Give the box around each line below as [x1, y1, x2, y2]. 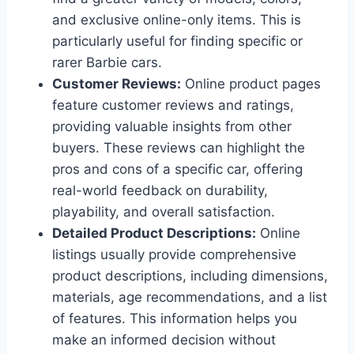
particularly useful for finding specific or [52, 32, 303, 49]
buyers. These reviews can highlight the [52, 139, 305, 156]
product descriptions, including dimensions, [52, 267, 328, 284]
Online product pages [181, 75, 321, 92]
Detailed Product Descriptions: [52, 224, 256, 241]
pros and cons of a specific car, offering [52, 160, 303, 177]
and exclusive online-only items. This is [52, 11, 301, 28]
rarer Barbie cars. [52, 54, 162, 70]
